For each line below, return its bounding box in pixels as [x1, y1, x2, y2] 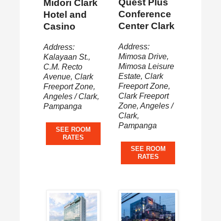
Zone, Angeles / [118, 102, 173, 110]
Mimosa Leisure [118, 62, 174, 71]
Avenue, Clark [43, 72, 93, 81]
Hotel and [43, 9, 87, 20]
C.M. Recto [43, 62, 82, 71]
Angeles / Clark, [43, 92, 99, 101]
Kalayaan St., [43, 52, 90, 61]
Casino [43, 21, 75, 32]
